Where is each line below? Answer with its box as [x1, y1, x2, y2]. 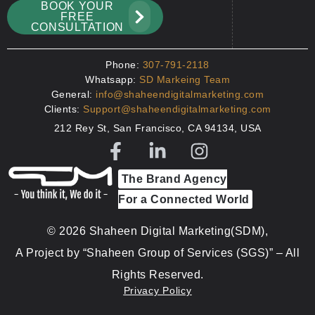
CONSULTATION [30, 21, 124, 34]
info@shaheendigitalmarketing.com [96, 89, 264, 101]
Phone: [105, 59, 143, 71]
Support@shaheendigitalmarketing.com [83, 103, 271, 115]
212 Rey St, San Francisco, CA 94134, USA [53, 122, 262, 134]
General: [51, 89, 96, 101]
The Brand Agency [121, 172, 227, 186]
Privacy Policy [123, 284, 192, 296]
